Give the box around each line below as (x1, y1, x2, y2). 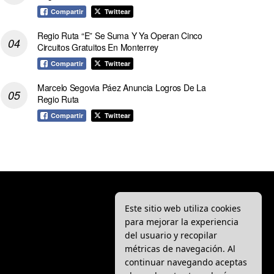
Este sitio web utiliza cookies (125, 202, 241, 214)
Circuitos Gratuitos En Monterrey (37, 40, 159, 53)
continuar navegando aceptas (125, 256, 247, 268)
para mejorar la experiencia (125, 215, 239, 228)
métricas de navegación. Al (125, 242, 235, 254)
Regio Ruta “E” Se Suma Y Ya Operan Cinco (37, 29, 202, 42)
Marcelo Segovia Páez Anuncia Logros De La (37, 81, 206, 94)
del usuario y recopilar (125, 229, 217, 241)
